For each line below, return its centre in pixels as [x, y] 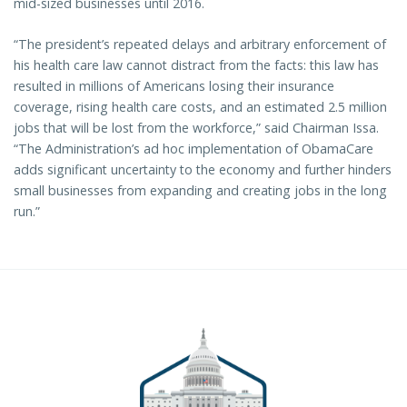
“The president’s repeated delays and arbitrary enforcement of [200, 44]
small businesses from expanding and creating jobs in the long [200, 190]
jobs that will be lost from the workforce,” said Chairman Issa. [196, 127]
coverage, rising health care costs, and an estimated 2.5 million [200, 106]
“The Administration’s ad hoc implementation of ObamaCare [194, 148]
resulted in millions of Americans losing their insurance [174, 85]
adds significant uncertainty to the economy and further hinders [203, 169]
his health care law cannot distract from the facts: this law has [196, 65]
